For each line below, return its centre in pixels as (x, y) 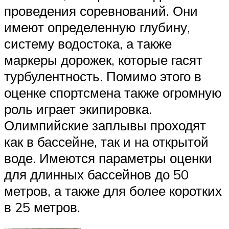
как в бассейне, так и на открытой (106, 142)
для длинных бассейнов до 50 (96, 175)
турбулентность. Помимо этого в (103, 76)
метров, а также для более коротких (113, 191)
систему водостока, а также (88, 44)
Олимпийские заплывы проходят (105, 125)
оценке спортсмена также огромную (113, 93)
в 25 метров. (42, 207)
